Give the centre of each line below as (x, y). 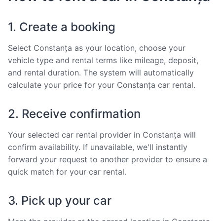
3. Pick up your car (60, 200)
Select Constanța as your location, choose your (97, 48)
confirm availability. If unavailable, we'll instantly (98, 147)
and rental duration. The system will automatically (101, 72)
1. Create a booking (62, 27)
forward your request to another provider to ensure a (108, 159)
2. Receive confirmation (74, 113)
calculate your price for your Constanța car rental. (102, 85)
